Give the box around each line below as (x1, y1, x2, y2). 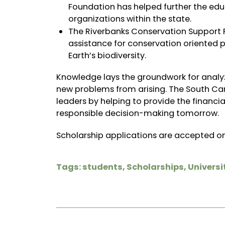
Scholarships (126, 161, 184, 173)
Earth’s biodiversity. (68, 49, 147, 61)
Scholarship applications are (56, 129, 174, 141)
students (82, 161, 123, 173)
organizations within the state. (68, 13, 192, 25)
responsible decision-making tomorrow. (56, 107, 219, 120)
